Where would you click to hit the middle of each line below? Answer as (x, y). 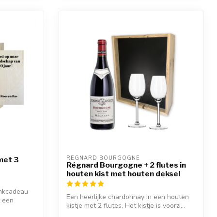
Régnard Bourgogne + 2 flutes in (126, 165)
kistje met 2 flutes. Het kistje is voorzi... (126, 205)
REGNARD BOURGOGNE (103, 158)
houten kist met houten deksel (123, 173)
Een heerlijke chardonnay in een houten (128, 197)
